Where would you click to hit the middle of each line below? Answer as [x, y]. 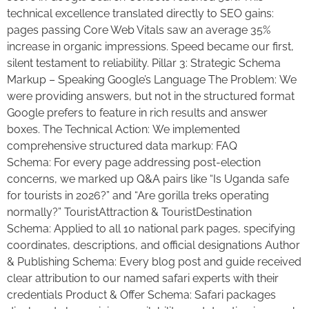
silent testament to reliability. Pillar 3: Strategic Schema [144, 63]
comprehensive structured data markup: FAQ [122, 146]
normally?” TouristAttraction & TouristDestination [129, 212]
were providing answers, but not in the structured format [151, 96]
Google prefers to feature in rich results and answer [137, 112]
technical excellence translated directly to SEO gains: [140, 13]
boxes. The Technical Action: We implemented [123, 129]
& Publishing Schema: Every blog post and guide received [154, 261]
